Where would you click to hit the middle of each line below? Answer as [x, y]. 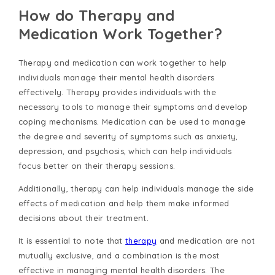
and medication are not [206, 241]
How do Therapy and [96, 16]
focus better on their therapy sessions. [97, 166]
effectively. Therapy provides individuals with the [117, 92]
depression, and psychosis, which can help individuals [125, 151]
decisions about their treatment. [83, 218]
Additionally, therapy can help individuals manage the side [136, 189]
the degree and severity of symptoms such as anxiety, [128, 137]
